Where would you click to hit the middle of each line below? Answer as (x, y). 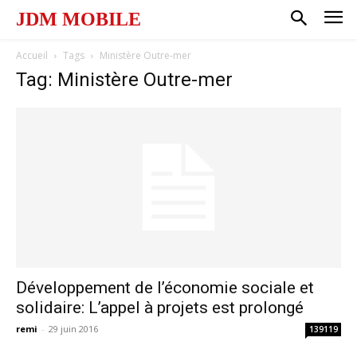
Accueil (32, 55)
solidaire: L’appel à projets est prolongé (160, 308)
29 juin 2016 (73, 329)
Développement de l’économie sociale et (165, 288)
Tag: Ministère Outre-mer (124, 79)
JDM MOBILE (78, 19)
